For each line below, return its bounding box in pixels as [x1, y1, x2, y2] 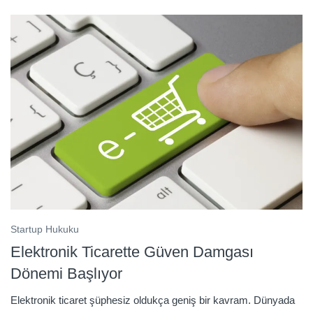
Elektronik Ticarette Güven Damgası [10, 242, 254, 261]
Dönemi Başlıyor [10, 264, 122, 282]
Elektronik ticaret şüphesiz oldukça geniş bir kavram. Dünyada [10, 293, 295, 306]
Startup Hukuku [10, 223, 79, 235]
